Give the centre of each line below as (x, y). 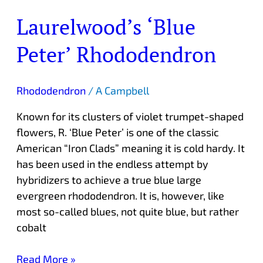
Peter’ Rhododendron (116, 54)
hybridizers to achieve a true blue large (109, 180)
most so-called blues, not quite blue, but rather (127, 212)
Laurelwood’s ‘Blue (106, 26)
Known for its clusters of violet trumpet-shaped (130, 117)
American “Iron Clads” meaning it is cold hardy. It (130, 148)
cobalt (31, 227)
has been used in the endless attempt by (112, 164)
